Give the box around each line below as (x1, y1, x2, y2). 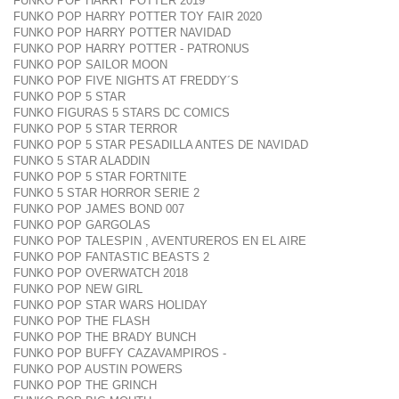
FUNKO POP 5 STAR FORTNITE (13, 170, 187, 183)
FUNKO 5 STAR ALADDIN (13, 154, 150, 167)
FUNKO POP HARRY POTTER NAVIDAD (13, 26, 231, 39)
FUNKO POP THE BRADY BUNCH (13, 330, 196, 344)
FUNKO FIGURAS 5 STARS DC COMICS (13, 106, 230, 119)
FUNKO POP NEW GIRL (13, 282, 142, 296)
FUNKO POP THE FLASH (13, 314, 150, 328)
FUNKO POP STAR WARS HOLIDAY (13, 298, 208, 312)
